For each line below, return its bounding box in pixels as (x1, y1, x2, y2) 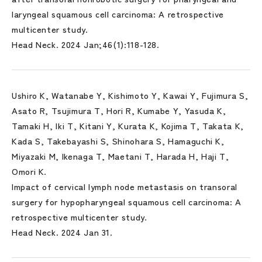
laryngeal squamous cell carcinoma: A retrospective (12, 8, 225, 20)
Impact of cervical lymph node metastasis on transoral (12, 180, 237, 192)
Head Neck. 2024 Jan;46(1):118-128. (12, 38, 160, 50)
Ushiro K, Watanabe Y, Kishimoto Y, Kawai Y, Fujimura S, (12, 89, 249, 101)
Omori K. (12, 165, 47, 177)
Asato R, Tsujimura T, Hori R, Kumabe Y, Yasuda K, (12, 104, 226, 116)
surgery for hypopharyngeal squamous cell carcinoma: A (12, 195, 242, 208)
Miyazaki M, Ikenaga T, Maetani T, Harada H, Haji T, (12, 150, 229, 162)
